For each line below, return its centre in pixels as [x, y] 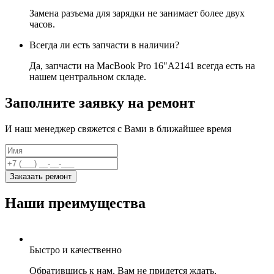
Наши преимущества [75, 203]
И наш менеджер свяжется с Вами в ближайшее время [118, 128]
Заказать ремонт [41, 176]
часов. [42, 24]
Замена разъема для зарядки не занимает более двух [137, 13]
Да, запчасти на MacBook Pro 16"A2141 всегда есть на [142, 65]
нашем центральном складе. [88, 76]
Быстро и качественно [76, 250]
